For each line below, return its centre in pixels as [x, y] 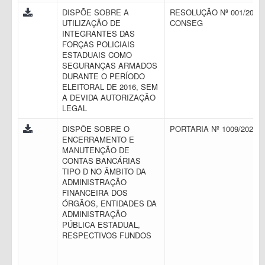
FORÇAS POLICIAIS [98, 44]
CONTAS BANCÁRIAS [101, 161]
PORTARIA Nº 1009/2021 [215, 129]
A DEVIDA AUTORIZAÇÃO [109, 97]
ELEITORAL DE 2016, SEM [110, 87]
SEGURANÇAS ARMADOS [110, 65]
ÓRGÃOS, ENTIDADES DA [109, 203]
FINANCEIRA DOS [95, 193]
